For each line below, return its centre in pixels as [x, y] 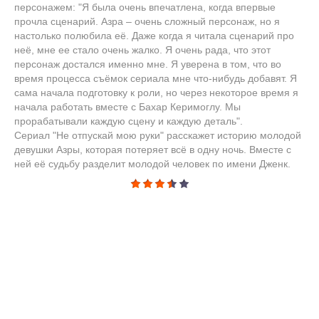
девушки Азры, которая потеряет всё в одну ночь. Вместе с [153, 150]
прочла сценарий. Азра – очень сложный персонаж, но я [147, 22]
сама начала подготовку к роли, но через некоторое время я [156, 93]
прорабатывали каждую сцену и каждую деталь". [129, 121]
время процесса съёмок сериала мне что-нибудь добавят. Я [156, 79]
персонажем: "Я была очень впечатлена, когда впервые [145, 7]
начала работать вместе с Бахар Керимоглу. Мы [127, 107]
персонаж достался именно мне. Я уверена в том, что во [148, 64]
